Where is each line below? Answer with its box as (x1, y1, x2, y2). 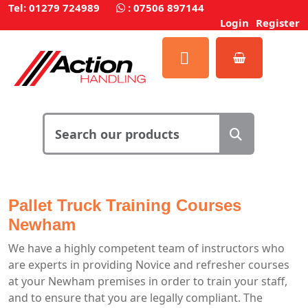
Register (256, 16, 300, 30)
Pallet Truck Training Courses (8, 195, 241, 214)
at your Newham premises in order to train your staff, (8, 273, 287, 289)
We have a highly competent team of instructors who (8, 240, 285, 256)
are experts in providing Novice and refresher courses (8, 256, 289, 272)
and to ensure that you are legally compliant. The (8, 289, 263, 305)
